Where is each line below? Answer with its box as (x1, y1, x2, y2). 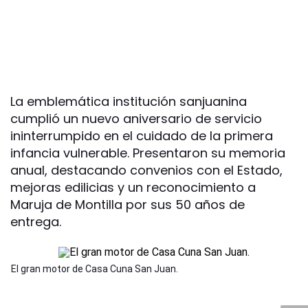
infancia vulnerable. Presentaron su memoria (10, 144, 285, 162)
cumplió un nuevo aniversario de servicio (10, 110, 262, 128)
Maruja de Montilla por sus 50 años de (10, 196, 245, 214)
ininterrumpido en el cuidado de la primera (10, 127, 273, 145)
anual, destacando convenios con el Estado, (10, 162, 283, 179)
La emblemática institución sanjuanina (10, 93, 247, 111)
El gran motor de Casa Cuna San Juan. (11, 263, 178, 275)
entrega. (10, 213, 61, 231)
